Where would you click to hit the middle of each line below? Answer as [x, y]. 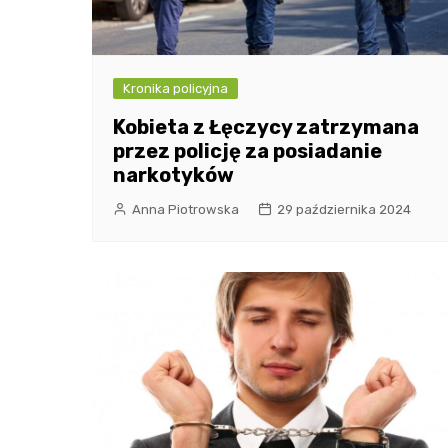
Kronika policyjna [175, 88]
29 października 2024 [344, 209]
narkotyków [173, 174]
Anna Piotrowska [185, 209]
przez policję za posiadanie [247, 150]
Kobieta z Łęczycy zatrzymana [266, 126]
